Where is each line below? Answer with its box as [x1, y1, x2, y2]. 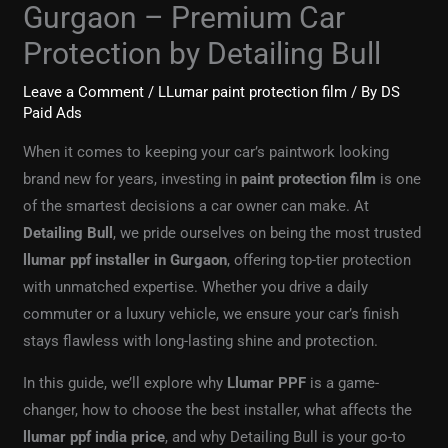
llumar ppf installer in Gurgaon [23, 250, 228, 269]
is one [376, 169, 422, 188]
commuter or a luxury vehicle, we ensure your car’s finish [23, 304, 400, 323]
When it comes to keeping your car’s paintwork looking [23, 142, 390, 161]
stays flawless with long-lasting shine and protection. [23, 331, 379, 350]
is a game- [306, 373, 380, 392]
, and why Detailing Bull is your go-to [165, 427, 407, 446]
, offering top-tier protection [227, 250, 412, 269]
